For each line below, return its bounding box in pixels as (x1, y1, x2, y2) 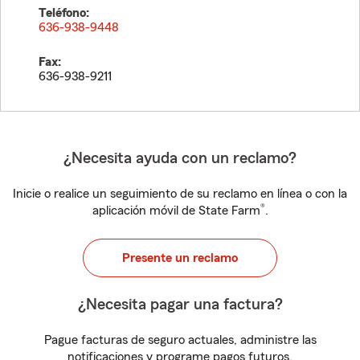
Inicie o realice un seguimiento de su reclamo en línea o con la (13, 187, 347, 200)
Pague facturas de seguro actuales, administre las (43, 333, 317, 346)
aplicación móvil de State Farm (92, 204, 260, 217)
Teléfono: (39, 6, 89, 19)
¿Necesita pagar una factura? (77, 297, 283, 313)
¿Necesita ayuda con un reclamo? (63, 150, 297, 166)
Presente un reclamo (122, 252, 238, 264)
